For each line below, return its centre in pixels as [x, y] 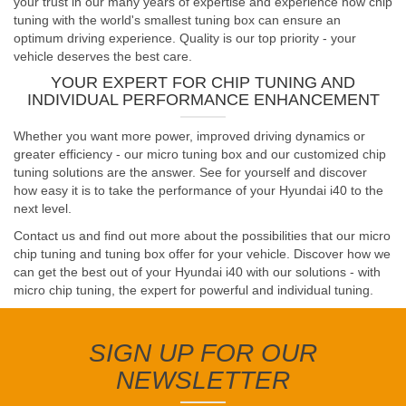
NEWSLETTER [203, 380]
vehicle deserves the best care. [103, 56]
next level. [43, 208]
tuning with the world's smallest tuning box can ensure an [177, 20]
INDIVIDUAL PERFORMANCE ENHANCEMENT [203, 100]
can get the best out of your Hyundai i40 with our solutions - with [197, 272]
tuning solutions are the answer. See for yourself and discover [190, 172]
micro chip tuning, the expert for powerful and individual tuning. [193, 290]
